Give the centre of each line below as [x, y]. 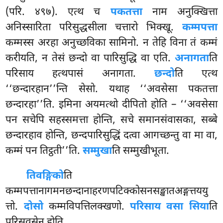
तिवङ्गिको [45, 176]
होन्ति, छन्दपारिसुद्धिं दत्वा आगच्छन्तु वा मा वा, [131, 136]
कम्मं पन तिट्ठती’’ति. [44, 152]
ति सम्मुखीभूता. [141, 152]
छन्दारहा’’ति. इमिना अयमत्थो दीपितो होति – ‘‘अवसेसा [111, 105]
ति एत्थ [196, 74]
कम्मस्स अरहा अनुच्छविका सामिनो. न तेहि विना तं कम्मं [111, 44]
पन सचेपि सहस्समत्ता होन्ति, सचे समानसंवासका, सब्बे [111, 121]
